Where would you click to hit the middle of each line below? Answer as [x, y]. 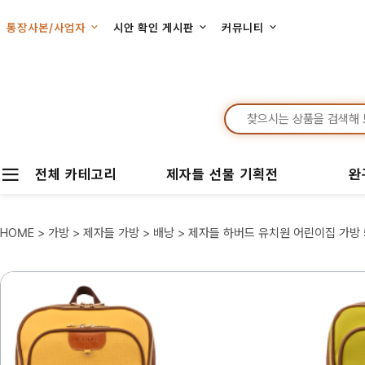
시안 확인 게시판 [155, 28]
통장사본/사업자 [48, 28]
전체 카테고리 [76, 174]
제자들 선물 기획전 [222, 174]
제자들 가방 [111, 233]
